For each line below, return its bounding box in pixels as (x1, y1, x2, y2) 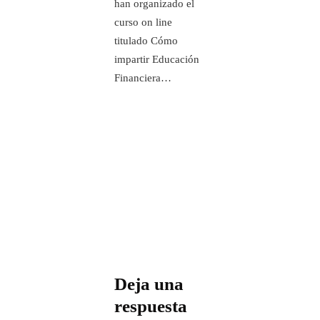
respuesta (114, 296, 187, 316)
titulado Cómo (114, 35, 178, 46)
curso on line (114, 16, 172, 28)
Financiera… (114, 72, 171, 84)
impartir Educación (114, 54, 199, 65)
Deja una (114, 274, 184, 294)
